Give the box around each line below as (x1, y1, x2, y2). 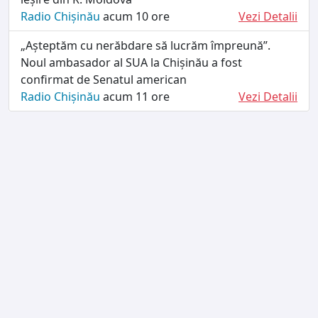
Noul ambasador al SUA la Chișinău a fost (21, 54, 242, 70)
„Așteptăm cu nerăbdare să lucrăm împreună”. (21, 37, 270, 53)
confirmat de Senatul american (21, 71, 187, 87)
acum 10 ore (100, 8, 170, 24)
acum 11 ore (100, 88, 170, 104)
